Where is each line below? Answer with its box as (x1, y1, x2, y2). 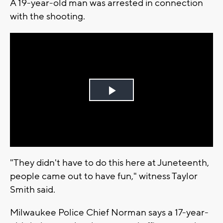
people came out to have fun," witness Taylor (10, 170, 198, 183)
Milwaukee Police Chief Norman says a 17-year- (10, 207, 209, 219)
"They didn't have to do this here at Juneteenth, (10, 157, 209, 169)
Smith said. (10, 184, 55, 196)
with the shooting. (10, 10, 87, 22)
